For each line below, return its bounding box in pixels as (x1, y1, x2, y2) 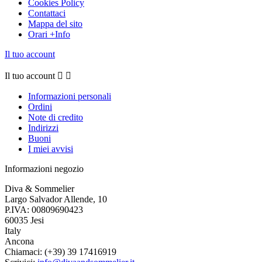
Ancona (5, 236, 34, 246)
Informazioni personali (28, 91, 111, 101)
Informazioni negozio (5, 163, 84, 174)
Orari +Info (28, 29, 70, 39)
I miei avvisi (28, 143, 73, 154)
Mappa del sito (28, 18, 82, 29)
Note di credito (28, 112, 83, 122)
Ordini (28, 101, 52, 112)
